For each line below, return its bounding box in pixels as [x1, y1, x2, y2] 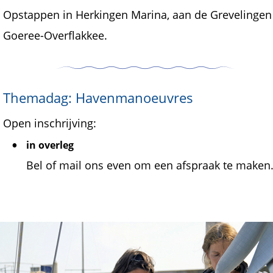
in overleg [26, 138, 74, 152]
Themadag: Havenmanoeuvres [3, 88, 193, 107]
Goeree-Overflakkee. [3, 27, 107, 43]
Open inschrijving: [3, 116, 96, 131]
